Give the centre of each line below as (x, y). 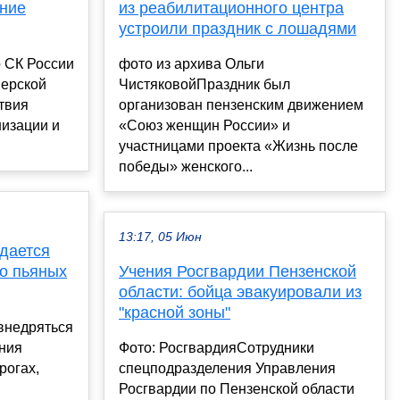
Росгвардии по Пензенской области (237, 389)
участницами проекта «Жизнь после (238, 146)
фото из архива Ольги (192, 64)
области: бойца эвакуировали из (240, 292)
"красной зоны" (175, 313)
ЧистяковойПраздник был (204, 85)
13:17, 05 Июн (160, 237)
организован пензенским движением (241, 105)
